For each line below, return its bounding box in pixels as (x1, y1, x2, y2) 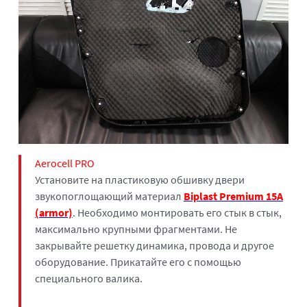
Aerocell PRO (34, 156, 95, 170)
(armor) (34, 205, 73, 219)
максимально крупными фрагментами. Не (34, 221, 237, 236)
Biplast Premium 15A (183, 188, 283, 203)
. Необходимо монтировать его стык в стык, (72, 205, 282, 219)
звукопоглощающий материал (34, 188, 184, 203)
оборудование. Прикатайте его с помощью (34, 254, 241, 269)
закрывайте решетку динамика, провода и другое (34, 238, 274, 252)
